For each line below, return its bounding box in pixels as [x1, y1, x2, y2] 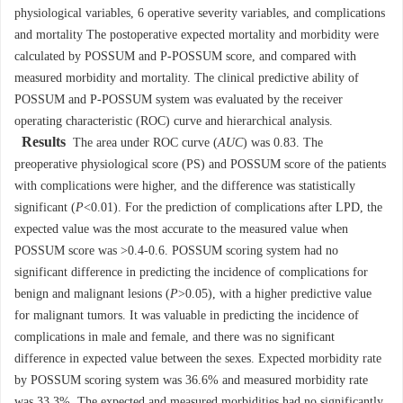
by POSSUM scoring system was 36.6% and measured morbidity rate [14, 373, 368, 388]
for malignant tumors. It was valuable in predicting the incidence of [14, 309, 359, 323]
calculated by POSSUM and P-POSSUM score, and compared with [14, 49, 356, 64]
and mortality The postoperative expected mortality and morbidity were [14, 28, 379, 42]
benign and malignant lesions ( [14, 287, 170, 301]
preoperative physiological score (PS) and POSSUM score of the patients [14, 157, 386, 172]
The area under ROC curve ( [66, 136, 218, 150]
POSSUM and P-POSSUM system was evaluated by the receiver [14, 93, 343, 107]
